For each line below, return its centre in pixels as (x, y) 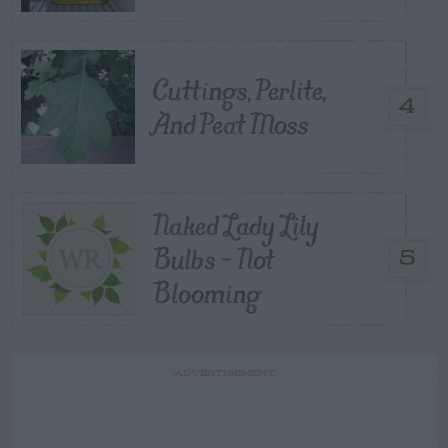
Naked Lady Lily (236, 225)
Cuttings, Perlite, (239, 90)
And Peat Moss (231, 124)
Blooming (206, 293)
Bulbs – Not (213, 259)
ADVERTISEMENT (224, 374)
